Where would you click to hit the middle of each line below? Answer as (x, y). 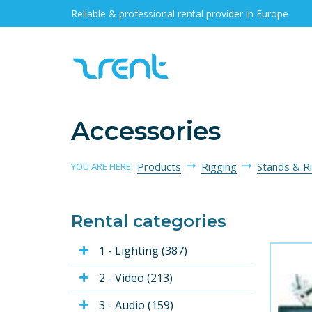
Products (159, 166)
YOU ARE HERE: (104, 166)
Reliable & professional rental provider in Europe (180, 13)
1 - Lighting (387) (143, 251)
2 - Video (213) (136, 278)
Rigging (219, 166)
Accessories (146, 131)
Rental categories (149, 221)
